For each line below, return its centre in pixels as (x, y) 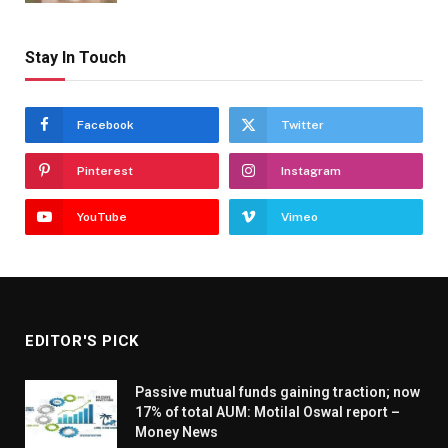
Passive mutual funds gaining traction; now (277, 391)
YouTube (102, 216)
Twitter (302, 124)
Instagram (311, 170)
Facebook (105, 124)
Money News (176, 431)
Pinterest (105, 170)
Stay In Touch (75, 57)
